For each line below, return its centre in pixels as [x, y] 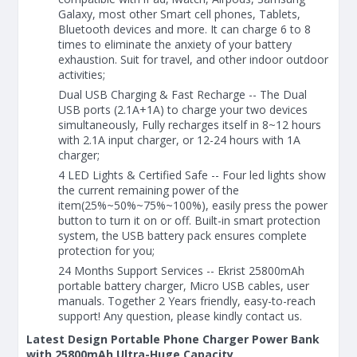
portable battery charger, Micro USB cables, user [184, 285]
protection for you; [106, 250]
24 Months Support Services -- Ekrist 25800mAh [181, 270]
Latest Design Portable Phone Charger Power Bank [173, 339]
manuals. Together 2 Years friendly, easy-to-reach [187, 300]
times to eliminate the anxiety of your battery [175, 44]
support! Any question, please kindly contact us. [180, 316]
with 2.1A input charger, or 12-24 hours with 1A [179, 139]
